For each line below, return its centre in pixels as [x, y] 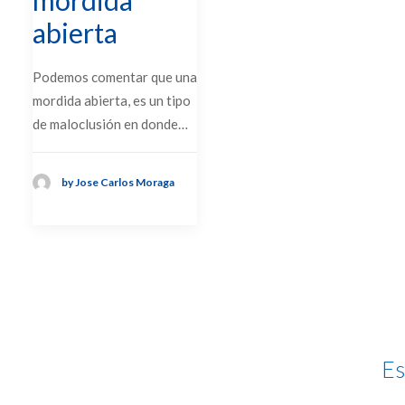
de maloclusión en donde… [110, 123]
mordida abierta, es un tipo [112, 100]
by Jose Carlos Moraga [118, 183]
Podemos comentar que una [115, 76]
